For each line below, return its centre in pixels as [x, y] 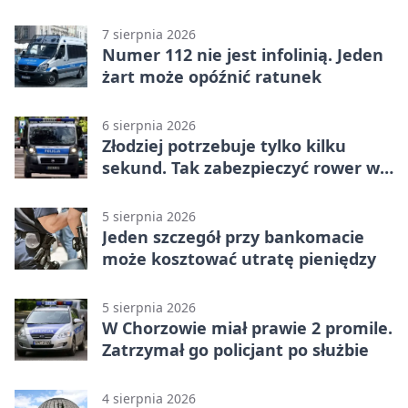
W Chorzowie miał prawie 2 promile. [247, 328]
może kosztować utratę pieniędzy [239, 259]
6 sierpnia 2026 [149, 126]
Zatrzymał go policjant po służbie [235, 350]
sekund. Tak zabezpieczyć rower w [241, 168]
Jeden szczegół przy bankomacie [233, 237]
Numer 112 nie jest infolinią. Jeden [243, 55]
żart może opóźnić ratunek [212, 77]
